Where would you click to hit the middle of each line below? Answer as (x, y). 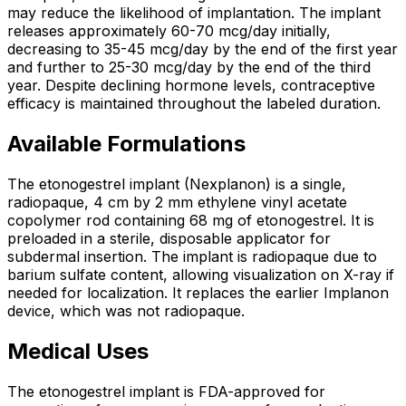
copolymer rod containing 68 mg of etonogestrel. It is (191, 220)
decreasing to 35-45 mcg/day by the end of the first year (203, 49)
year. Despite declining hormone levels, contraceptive (191, 85)
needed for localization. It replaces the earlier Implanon (198, 292)
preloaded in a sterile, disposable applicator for (169, 238)
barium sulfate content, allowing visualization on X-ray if (201, 274)
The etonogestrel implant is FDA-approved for (166, 391)
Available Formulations (126, 143)
